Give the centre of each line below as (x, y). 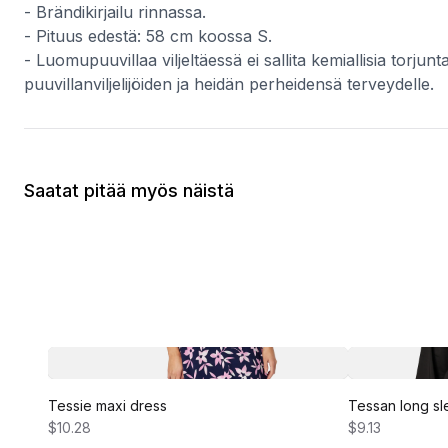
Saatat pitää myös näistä (129, 190)
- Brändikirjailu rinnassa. (115, 12)
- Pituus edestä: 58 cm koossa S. (148, 36)
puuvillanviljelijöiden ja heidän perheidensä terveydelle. (229, 84)
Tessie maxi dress (107, 405)
